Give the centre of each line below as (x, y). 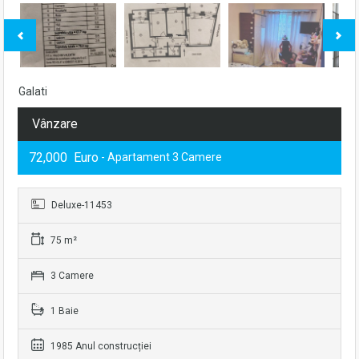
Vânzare (55, 124)
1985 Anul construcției (100, 346)
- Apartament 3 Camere (160, 157)
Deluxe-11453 (81, 205)
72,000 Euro (64, 157)
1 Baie (63, 311)
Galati (33, 91)
